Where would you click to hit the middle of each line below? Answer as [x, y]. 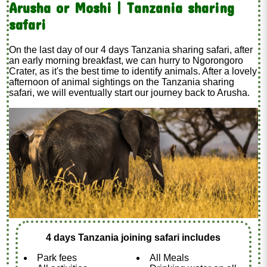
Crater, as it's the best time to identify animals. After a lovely [133, 71]
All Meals [169, 257]
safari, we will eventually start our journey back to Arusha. [130, 92]
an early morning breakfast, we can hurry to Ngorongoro [126, 60]
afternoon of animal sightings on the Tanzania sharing [122, 82]
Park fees [57, 257]
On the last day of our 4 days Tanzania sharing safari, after [131, 49]
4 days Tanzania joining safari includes [133, 237]
